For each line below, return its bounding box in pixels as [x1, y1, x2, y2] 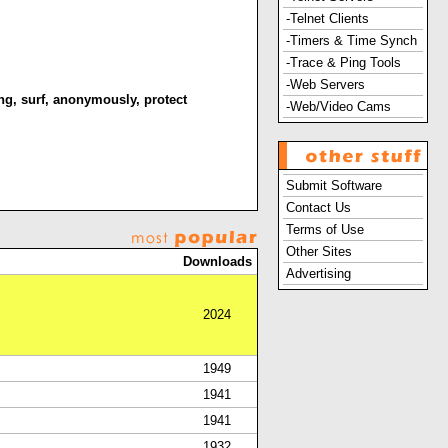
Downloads [182, 254, 252, 269]
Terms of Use [286, 222, 364, 237]
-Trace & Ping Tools [286, 55, 401, 70]
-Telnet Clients [286, 11, 369, 26]
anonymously [53, 92, 136, 107]
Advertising [286, 266, 351, 281]
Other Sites [286, 244, 352, 259]
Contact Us [286, 200, 351, 215]
